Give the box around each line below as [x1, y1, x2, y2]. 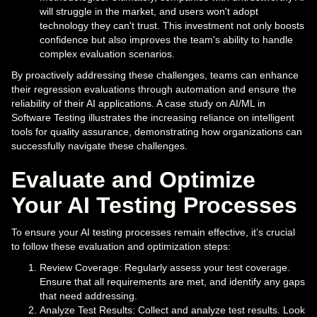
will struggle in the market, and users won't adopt [40, 6, 258, 18]
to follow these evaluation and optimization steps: [11, 241, 231, 253]
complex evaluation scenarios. [40, 48, 175, 60]
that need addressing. [40, 290, 137, 302]
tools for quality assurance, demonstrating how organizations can [11, 126, 302, 138]
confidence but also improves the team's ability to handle [40, 34, 293, 46]
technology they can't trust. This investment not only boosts [40, 20, 304, 32]
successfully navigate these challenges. [11, 140, 188, 152]
